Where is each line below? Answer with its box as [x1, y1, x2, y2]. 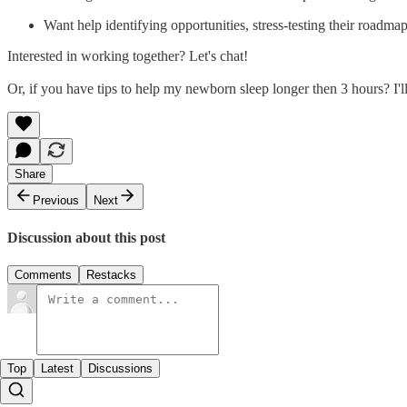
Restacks [86, 267, 136, 282]
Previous [33, 194, 79, 208]
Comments [15, 267, 72, 282]
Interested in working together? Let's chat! [7, 48, 248, 65]
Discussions [88, 361, 153, 375]
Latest [41, 361, 74, 375]
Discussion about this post [7, 229, 165, 245]
